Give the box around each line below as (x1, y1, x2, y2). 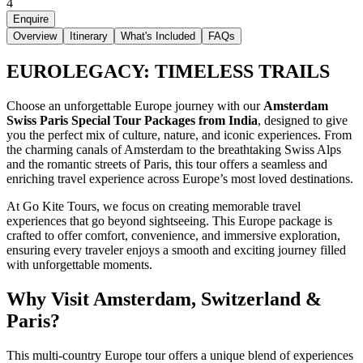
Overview (13, 29, 57, 42)
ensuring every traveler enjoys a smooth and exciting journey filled (6, 242, 346, 257)
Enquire (13, 12, 49, 25)
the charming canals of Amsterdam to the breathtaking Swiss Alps (6, 142, 341, 156)
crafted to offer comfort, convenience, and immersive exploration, (6, 228, 340, 242)
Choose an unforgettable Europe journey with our (6, 98, 263, 113)
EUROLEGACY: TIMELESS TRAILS (6, 60, 330, 82)
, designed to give (258, 113, 348, 127)
